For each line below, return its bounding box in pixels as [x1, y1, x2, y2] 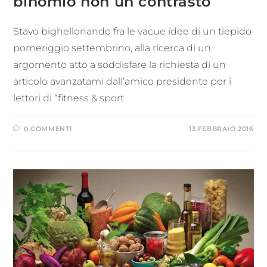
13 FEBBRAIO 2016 [188, 124, 254, 133]
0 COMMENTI [24, 124, 73, 133]
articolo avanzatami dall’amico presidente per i [13, 75, 232, 87]
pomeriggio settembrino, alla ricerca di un [13, 42, 212, 54]
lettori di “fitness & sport [13, 92, 125, 104]
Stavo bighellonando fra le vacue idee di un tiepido [13, 25, 252, 37]
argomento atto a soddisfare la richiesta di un [13, 58, 226, 70]
